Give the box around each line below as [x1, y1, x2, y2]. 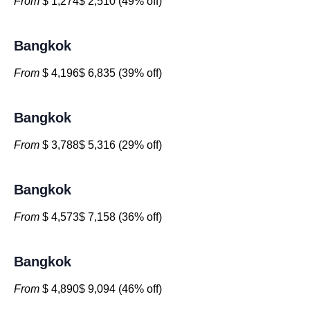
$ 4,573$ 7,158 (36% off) [39, 211, 162, 223]
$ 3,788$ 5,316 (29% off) [39, 139, 162, 151]
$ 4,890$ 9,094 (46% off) [39, 283, 162, 295]
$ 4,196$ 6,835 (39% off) [39, 67, 162, 79]
